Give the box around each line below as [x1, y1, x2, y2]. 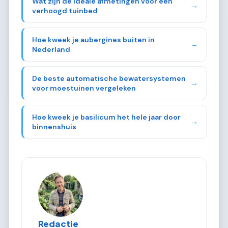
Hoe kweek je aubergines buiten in [32, 35, 155, 44]
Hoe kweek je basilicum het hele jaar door [32, 112, 181, 122]
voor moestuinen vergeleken [32, 83, 136, 93]
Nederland [32, 44, 70, 54]
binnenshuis [32, 122, 76, 131]
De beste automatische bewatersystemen [32, 73, 186, 83]
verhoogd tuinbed [32, 6, 98, 15]
